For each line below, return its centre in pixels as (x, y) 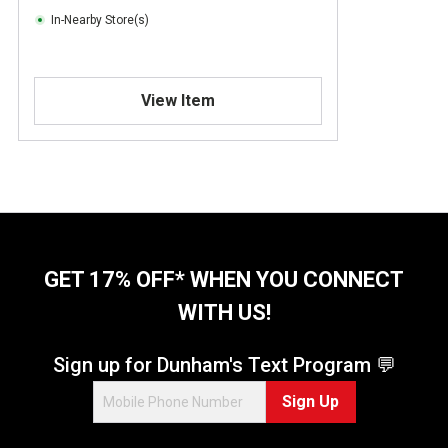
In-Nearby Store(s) (100, 19)
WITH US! (224, 312)
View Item (177, 100)
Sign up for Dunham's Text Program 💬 (224, 364)
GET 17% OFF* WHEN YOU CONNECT (224, 279)
